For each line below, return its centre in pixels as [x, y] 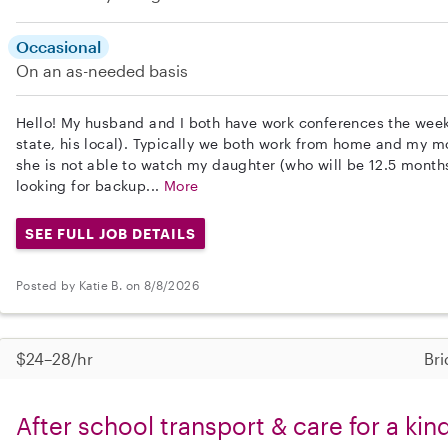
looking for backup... [90, 185]
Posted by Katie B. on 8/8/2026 [107, 284]
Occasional [58, 46]
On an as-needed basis [102, 70]
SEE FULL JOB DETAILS [110, 233]
